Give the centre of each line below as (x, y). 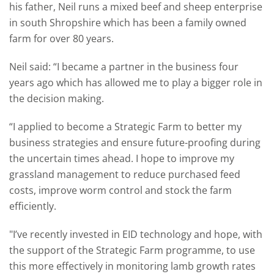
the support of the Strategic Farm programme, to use (132, 250)
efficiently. (33, 206)
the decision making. (57, 98)
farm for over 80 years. (61, 39)
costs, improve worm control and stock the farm (120, 190)
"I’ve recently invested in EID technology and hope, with (136, 234)
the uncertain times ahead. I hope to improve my (122, 158)
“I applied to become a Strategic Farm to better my (125, 127)
